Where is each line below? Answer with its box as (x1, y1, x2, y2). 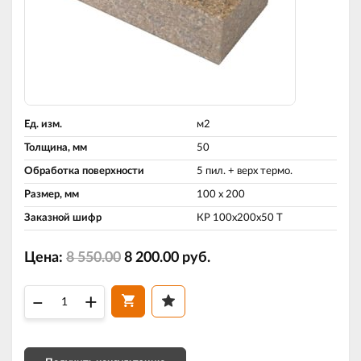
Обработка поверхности (24, 166, 144, 176)
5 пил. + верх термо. (197, 166, 293, 176)
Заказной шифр (24, 213, 102, 223)
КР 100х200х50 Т (197, 213, 283, 223)
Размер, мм (24, 189, 79, 200)
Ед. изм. (24, 119, 62, 130)
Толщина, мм (24, 143, 87, 153)
